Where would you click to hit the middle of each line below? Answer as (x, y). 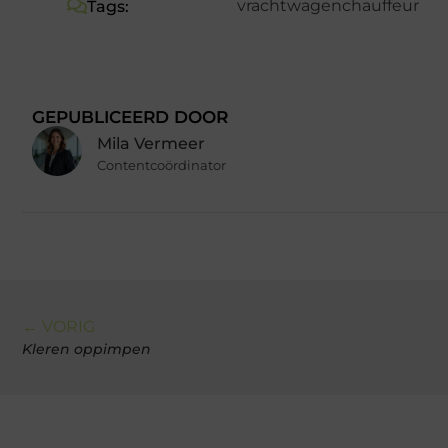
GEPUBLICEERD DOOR (130, 116)
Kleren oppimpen (86, 348)
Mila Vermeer (151, 144)
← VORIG (58, 326)
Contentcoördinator (161, 165)
